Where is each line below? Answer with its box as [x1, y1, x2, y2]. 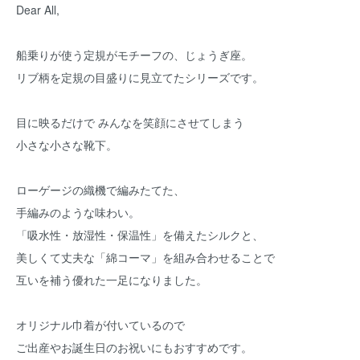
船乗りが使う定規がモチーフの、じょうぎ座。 [16, 47, 252, 63]
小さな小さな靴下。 [16, 137, 117, 153]
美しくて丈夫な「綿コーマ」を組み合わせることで [16, 249, 275, 265]
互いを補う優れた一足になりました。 [16, 272, 207, 288]
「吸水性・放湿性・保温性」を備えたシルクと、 [16, 227, 264, 243]
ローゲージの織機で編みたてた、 [16, 182, 185, 198]
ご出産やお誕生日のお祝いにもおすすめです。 [16, 339, 252, 355]
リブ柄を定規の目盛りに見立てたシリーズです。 [16, 69, 264, 85]
